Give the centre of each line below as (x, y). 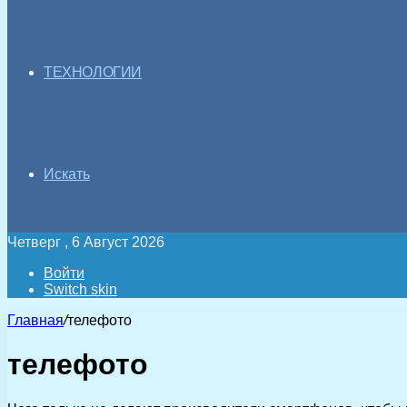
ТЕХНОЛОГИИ (93, 72)
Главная (35, 320)
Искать (67, 174)
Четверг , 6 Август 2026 (86, 242)
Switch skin (80, 289)
